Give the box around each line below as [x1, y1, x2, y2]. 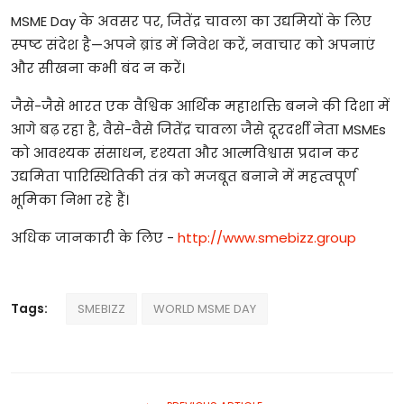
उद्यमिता [11, 167, 60, 186]
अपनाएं [327, 35, 375, 54]
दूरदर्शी [268, 120, 309, 139]
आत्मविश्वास [222, 143, 294, 162]
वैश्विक [133, 96, 173, 115]
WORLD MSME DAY [153, 300, 256, 317]
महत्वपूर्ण [298, 167, 356, 186]
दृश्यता [150, 143, 191, 162]
